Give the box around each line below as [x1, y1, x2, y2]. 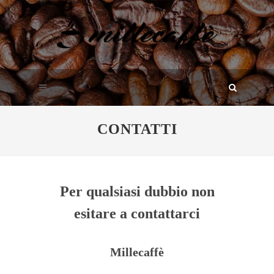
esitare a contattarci [74, 206, 200, 222]
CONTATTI [97, 121, 177, 138]
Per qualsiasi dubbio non [59, 183, 215, 200]
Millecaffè [110, 245, 164, 259]
